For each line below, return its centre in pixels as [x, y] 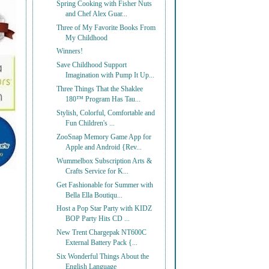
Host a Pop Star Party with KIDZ [104, 209]
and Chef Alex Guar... [97, 14]
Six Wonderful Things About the [103, 257]
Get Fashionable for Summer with [105, 185]
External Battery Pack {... [102, 243]
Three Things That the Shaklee [100, 89]
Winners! [70, 52]
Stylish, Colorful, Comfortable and [106, 113]
